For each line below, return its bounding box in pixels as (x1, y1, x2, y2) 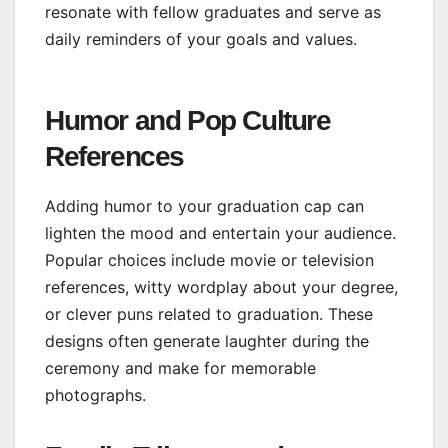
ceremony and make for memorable (45, 357, 316, 378)
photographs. (45, 384, 146, 405)
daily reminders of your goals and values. (45, 28, 357, 49)
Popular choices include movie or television (45, 249, 374, 270)
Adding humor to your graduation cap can (45, 195, 364, 216)
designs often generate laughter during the (45, 330, 369, 351)
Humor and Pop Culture (45, 104, 331, 136)
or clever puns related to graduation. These (45, 303, 373, 324)
